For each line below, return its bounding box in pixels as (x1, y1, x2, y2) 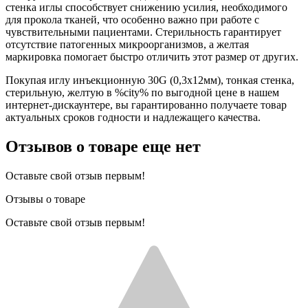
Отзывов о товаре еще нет (5, 137, 201, 155)
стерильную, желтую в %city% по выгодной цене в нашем (5, 86, 279, 98)
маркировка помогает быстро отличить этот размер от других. (5, 50, 298, 63)
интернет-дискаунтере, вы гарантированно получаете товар (5, 98, 287, 111)
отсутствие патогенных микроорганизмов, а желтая (5, 38, 249, 50)
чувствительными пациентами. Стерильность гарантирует (5, 25, 281, 38)
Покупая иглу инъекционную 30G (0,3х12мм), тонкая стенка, (5, 74, 294, 86)
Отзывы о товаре (5, 192, 85, 205)
